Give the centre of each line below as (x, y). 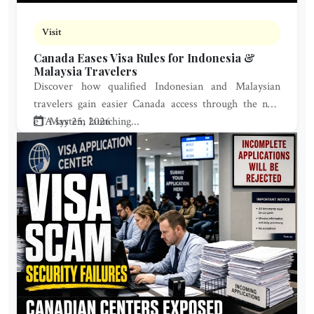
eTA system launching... (87, 122)
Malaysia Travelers (86, 71)
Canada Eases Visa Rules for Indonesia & (144, 58)
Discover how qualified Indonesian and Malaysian (157, 87)
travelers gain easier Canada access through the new (157, 104)
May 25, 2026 (78, 122)
